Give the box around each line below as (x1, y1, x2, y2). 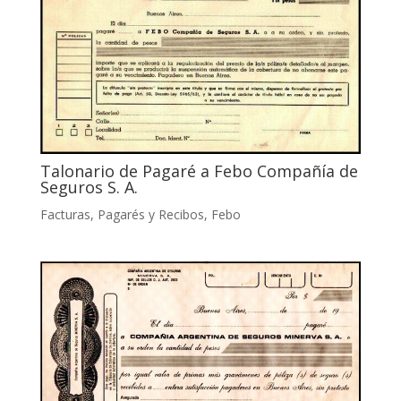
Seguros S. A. (39, 175, 138, 198)
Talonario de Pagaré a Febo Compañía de (39, 159, 358, 182)
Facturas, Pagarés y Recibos (39, 205, 204, 223)
